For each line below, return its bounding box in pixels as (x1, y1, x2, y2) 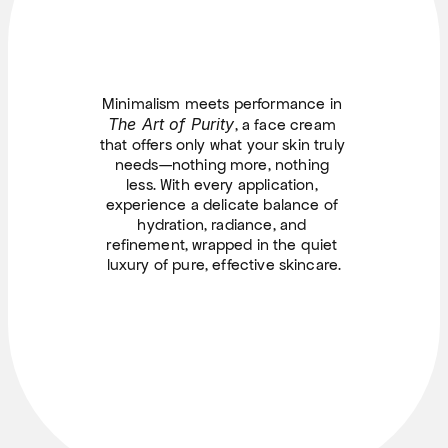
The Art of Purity (107, 113, 235, 134)
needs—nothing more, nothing (114, 154, 330, 174)
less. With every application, (126, 174, 318, 194)
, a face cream (234, 114, 336, 134)
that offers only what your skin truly (100, 134, 345, 154)
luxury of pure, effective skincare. (106, 254, 342, 274)
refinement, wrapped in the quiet (106, 234, 338, 254)
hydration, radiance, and (137, 214, 307, 234)
